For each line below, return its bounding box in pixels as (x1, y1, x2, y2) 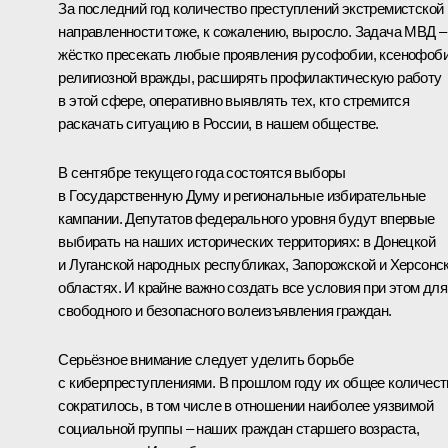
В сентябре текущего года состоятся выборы (58, 163, 346, 181)
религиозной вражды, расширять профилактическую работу (58, 68, 442, 86)
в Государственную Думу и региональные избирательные (58, 186, 426, 204)
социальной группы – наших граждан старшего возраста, (58, 419, 420, 437)
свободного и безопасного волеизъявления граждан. (58, 301, 392, 319)
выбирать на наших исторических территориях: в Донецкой (58, 232, 435, 250)
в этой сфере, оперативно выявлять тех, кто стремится (58, 91, 410, 109)
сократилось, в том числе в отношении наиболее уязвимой (58, 396, 433, 414)
